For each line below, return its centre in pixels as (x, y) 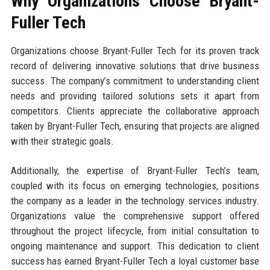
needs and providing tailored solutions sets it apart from (135, 96)
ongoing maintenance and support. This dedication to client (135, 246)
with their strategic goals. (62, 141)
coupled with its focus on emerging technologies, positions (135, 185)
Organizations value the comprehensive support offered (135, 215)
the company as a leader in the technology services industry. (135, 200)
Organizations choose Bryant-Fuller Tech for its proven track (135, 50)
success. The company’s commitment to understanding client (135, 80)
